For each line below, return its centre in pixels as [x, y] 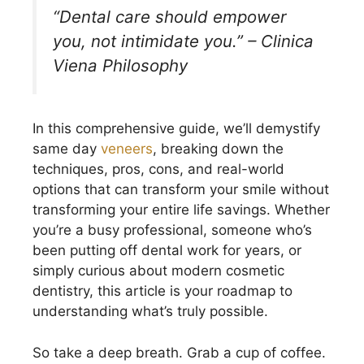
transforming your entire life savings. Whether [181, 210]
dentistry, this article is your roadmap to [162, 291]
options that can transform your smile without [181, 190]
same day [67, 149]
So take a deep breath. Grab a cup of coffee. [179, 352]
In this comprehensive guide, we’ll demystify [176, 129]
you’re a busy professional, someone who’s [172, 230]
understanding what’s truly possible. [150, 312]
